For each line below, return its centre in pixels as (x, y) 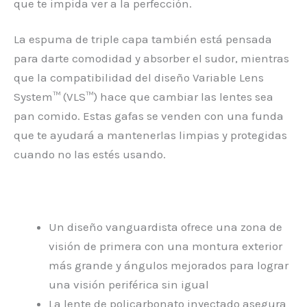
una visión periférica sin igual (129, 285)
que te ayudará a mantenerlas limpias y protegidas (150, 135)
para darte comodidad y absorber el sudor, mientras (151, 59)
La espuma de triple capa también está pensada (143, 39)
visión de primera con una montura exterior (165, 246)
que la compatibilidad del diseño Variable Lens (139, 78)
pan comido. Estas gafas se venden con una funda (149, 116)
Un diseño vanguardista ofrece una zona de (165, 227)
